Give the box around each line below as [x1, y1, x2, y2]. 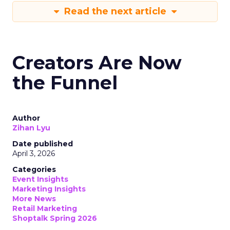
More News [12, 194, 56, 203]
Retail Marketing [12, 204, 77, 213]
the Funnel [12, 71, 118, 94]
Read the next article [61, 6, 169, 17]
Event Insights [12, 175, 68, 184]
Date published [12, 139, 73, 148]
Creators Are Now [12, 51, 182, 74]
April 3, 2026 [12, 149, 55, 158]
